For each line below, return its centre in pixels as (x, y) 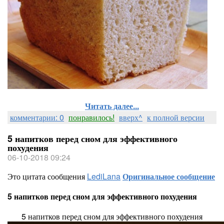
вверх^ (131, 117)
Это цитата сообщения (47, 176)
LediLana (104, 176)
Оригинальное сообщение (169, 176)
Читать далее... (112, 106)
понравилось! (91, 117)
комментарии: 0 (37, 117)
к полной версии (176, 117)
